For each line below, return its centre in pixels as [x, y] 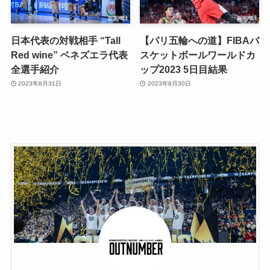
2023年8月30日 [169, 84]
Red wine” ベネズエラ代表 [69, 55]
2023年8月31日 [40, 84]
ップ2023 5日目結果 [184, 69]
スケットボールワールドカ [198, 55]
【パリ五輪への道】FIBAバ [200, 40]
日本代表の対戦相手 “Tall [65, 40]
